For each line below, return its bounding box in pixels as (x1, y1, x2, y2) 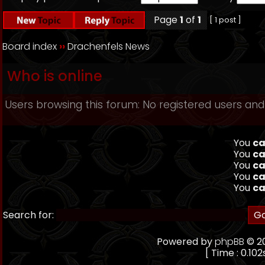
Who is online (7, 66, 102, 86)
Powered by (156, 235, 215, 248)
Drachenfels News (67, 40, 150, 53)
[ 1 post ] (208, 15, 243, 25)
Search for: (3, 208, 54, 222)
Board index (2, 40, 57, 53)
